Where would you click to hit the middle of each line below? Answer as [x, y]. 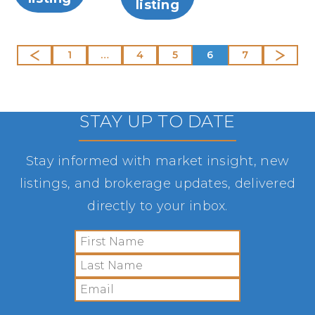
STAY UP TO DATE [157, 121]
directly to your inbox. [157, 206]
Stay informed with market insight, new [157, 161]
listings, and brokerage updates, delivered [157, 183]
